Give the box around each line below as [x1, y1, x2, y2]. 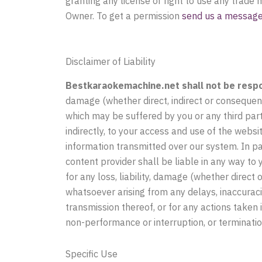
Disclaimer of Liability [65, 56, 156, 68]
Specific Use [65, 248, 118, 260]
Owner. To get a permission [65, 10, 182, 22]
